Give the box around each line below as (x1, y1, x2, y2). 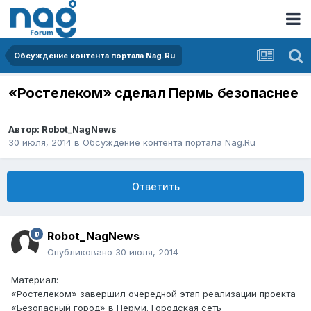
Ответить (131, 180, 180, 193)
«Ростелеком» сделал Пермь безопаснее (8, 85, 299, 102)
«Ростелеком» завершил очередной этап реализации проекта (11, 288, 296, 300)
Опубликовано (47, 246, 115, 258)
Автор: (8, 124, 42, 135)
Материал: (11, 274, 58, 286)
